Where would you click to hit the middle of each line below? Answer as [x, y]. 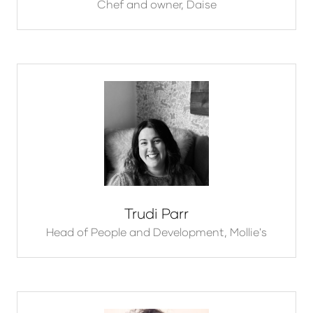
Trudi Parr [156, 213]
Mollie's [248, 232]
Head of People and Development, [138, 232]
